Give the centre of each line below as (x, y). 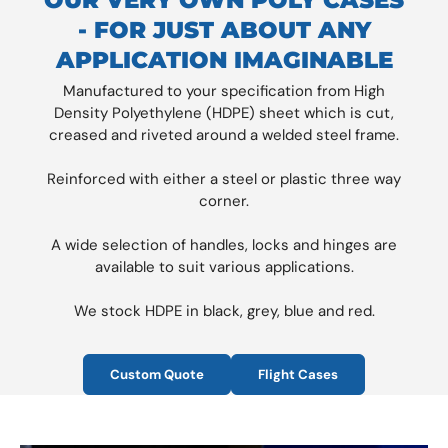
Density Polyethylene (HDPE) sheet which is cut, (224, 112)
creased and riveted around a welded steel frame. (224, 134)
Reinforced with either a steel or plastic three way (224, 178)
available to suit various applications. (224, 266)
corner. (224, 200)
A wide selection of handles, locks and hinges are (224, 244)
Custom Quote (157, 374)
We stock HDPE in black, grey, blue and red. (224, 310)
